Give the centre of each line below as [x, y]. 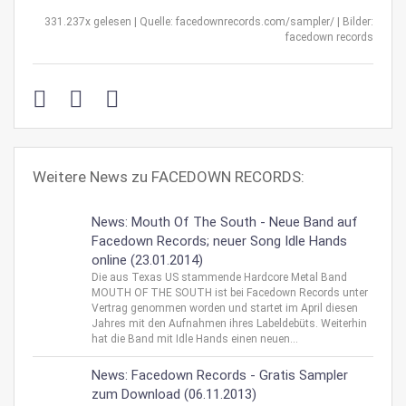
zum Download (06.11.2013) [174, 394]
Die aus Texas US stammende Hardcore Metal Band [219, 277]
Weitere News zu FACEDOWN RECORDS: [169, 177]
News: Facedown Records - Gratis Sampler [220, 375]
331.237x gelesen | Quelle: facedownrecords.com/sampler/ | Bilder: [209, 22]
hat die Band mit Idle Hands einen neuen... [195, 339]
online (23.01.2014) [147, 260]
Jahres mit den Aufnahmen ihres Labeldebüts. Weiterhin [229, 324]
